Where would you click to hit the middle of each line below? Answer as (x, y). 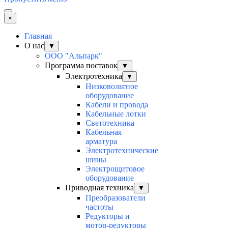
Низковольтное (112, 87)
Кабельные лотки (116, 114)
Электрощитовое (115, 169)
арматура (101, 141)
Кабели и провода (117, 105)
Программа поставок (81, 66)
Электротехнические (122, 151)
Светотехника (110, 123)
